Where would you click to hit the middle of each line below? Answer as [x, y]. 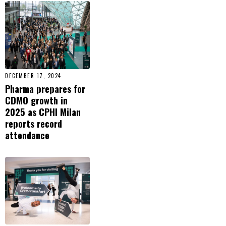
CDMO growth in [36, 100]
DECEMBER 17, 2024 [33, 75]
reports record [34, 123]
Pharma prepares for [45, 88]
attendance [27, 135]
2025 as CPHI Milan [43, 111]
